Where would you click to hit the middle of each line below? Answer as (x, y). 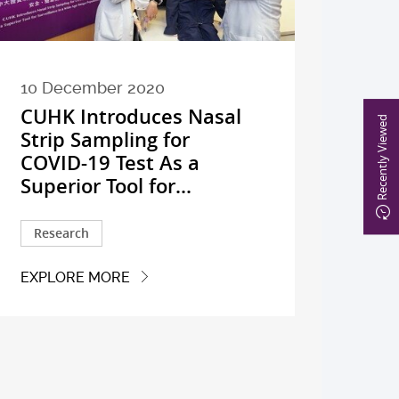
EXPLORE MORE (75, 277)
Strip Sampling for (105, 140)
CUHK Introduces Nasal (130, 117)
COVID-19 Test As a (110, 163)
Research (61, 233)
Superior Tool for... (106, 187)
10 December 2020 (92, 89)
